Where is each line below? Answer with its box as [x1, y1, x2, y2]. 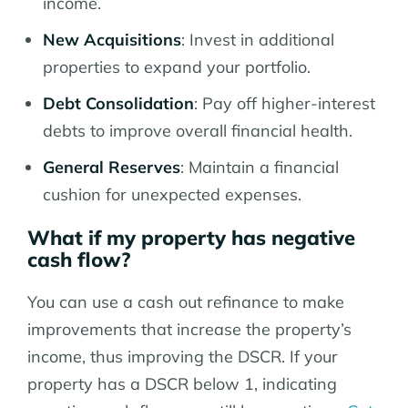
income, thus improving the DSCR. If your [27, 345, 338, 367]
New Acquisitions [43, 28, 181, 50]
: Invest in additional [181, 28, 334, 50]
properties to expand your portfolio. [43, 56, 311, 77]
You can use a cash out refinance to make [27, 291, 344, 312]
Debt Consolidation [43, 92, 194, 114]
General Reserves [43, 156, 180, 178]
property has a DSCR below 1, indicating [27, 372, 337, 394]
